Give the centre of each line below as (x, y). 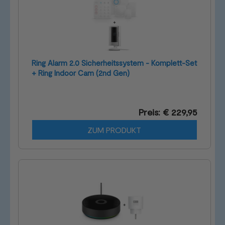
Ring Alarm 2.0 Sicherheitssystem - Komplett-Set (115, 63)
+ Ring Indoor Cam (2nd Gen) (81, 73)
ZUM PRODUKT (115, 130)
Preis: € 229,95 (168, 112)
